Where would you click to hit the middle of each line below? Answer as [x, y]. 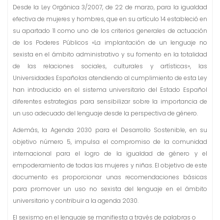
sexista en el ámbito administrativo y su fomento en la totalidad [110, 55]
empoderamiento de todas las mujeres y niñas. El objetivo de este [110, 165]
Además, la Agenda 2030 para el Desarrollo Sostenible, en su [110, 130]
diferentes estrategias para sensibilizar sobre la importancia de [110, 102]
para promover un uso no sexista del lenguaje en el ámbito [110, 189]
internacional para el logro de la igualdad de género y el [110, 154]
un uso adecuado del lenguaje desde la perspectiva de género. [105, 113]
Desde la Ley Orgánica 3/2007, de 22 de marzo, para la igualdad [110, 7]
